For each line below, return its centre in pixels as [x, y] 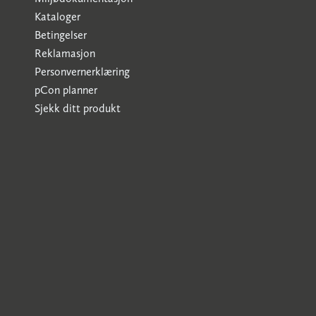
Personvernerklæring [82, 72]
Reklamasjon [65, 53]
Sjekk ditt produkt [78, 108]
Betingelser [61, 35]
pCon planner [66, 90]
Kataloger [57, 17]
